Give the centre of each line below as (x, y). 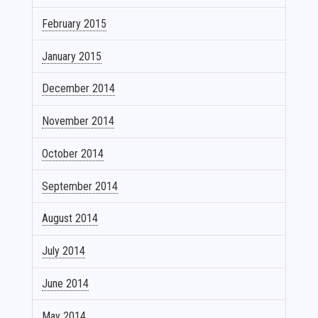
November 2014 (78, 121)
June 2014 (66, 284)
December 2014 (79, 89)
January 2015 (72, 56)
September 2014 (80, 186)
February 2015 (75, 23)
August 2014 (70, 219)
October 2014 (73, 153)
